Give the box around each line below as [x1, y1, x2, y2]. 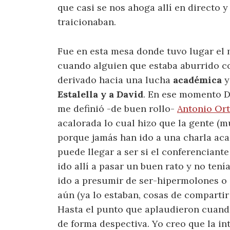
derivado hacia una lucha [57, 73, 173, 86]
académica [173, 73, 222, 86]
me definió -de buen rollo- [57, 102, 177, 114]
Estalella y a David [57, 88, 143, 100]
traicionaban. [57, 15, 116, 28]
